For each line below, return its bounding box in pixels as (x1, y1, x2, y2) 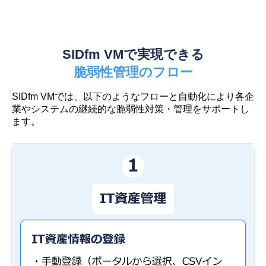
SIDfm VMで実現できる (62, 47, 204, 62)
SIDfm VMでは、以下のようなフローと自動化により (12, 91, 235, 102)
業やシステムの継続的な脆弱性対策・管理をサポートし (12, 104, 249, 115)
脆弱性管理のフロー (73, 65, 193, 80)
